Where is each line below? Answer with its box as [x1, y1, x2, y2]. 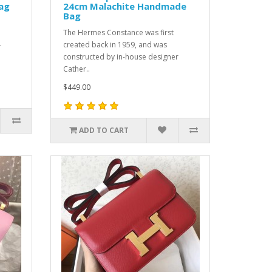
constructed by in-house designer [63, 52, 179, 62]
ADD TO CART [78, 125, 129, 135]
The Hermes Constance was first [63, 27, 174, 38]
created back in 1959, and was [63, 39, 168, 50]
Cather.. [63, 64, 90, 74]
